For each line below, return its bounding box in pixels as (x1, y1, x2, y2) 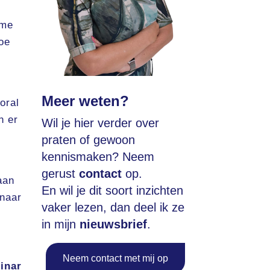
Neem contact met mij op (62, 253, 168, 263)
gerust (41, 167, 79, 181)
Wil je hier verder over (41, 116, 159, 130)
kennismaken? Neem (41, 150, 154, 164)
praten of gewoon (41, 133, 135, 147)
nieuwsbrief (79, 218, 147, 231)
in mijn (41, 218, 80, 231)
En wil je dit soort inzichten (41, 184, 183, 198)
